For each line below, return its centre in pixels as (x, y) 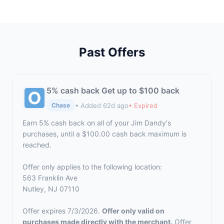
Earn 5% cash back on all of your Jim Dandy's (97, 123)
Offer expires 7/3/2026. (62, 211)
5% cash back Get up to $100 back (113, 90)
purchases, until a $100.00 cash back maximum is (104, 134)
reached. (37, 145)
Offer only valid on (133, 211)
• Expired (143, 105)
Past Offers (112, 52)
